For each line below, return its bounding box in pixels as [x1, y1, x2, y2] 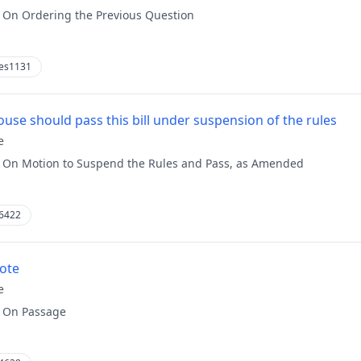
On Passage [2, 304, 66, 319]
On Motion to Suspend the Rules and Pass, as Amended [2, 156, 304, 171]
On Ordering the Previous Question [2, 7, 194, 23]
